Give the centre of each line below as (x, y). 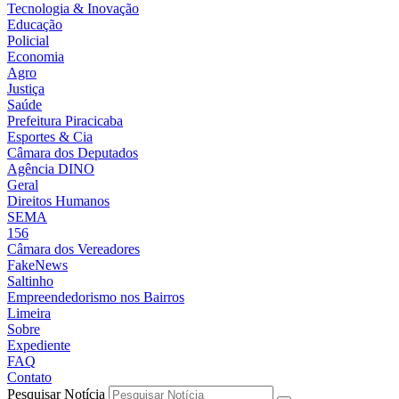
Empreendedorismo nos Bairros (96, 297)
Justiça (26, 89)
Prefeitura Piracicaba (65, 121)
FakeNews (37, 265)
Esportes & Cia (50, 137)
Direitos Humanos (58, 201)
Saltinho (30, 281)
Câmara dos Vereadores (73, 249)
